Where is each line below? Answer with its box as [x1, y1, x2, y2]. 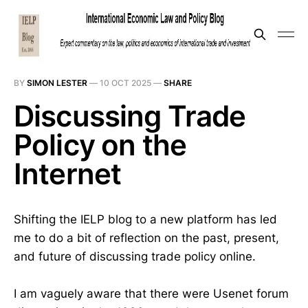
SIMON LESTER [27, 78, 87, 88]
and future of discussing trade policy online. [14, 250, 256, 263]
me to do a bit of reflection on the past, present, [14, 231, 279, 245]
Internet [14, 156, 122, 191]
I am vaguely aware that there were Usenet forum [14, 287, 289, 301]
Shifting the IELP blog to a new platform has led [14, 212, 277, 226]
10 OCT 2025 [100, 78, 151, 88]
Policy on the [14, 127, 187, 162]
